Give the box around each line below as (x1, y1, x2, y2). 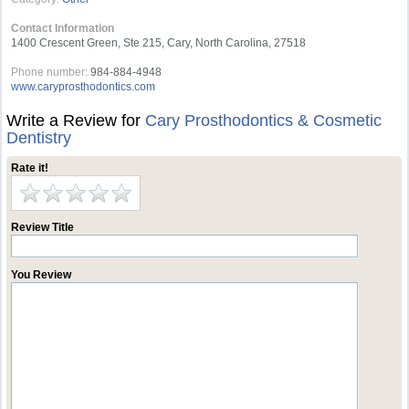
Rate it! (11, 162, 49, 174)
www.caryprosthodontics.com (11, 80, 156, 93)
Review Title (11, 221, 75, 234)
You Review (11, 268, 72, 281)
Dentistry (6, 129, 72, 147)
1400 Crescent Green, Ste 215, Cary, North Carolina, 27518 (11, 37, 307, 49)
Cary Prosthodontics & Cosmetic (145, 111, 383, 130)
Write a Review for (6, 111, 146, 130)
